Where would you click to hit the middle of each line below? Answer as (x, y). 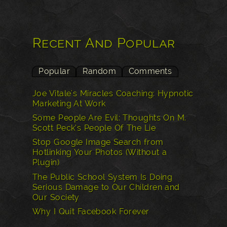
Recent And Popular (104, 43)
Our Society (56, 197)
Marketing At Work (69, 104)
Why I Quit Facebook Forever (91, 211)
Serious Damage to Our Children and (106, 187)
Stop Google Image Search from (98, 142)
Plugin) (46, 163)
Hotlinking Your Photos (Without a (100, 153)
